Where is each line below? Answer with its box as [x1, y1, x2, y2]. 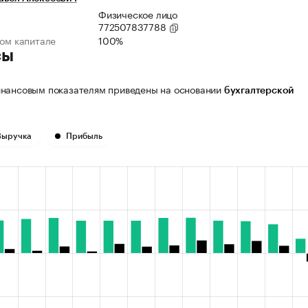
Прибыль [66, 132, 102, 141]
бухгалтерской [223, 86, 294, 96]
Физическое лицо [98, 6, 177, 22]
